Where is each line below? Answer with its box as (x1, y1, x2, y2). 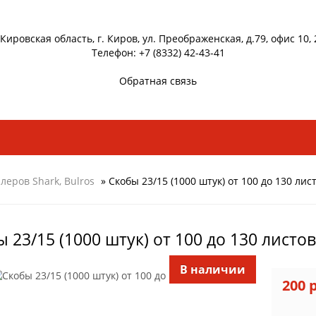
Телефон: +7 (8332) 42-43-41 (91, 47, 225, 59)
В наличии (179, 261, 245, 277)
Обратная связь (119, 75, 197, 87)
